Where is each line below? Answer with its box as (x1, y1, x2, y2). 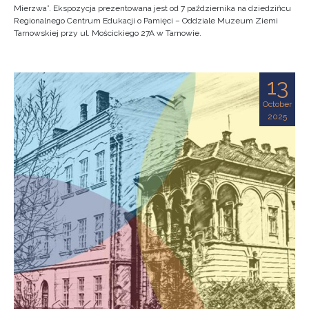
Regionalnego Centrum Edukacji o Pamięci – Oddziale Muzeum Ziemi (14, 16, 278, 26)
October (263, 99, 292, 109)
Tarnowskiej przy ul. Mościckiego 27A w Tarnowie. (14, 28, 201, 38)
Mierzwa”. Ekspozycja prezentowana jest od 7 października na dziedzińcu (14, 3, 291, 13)
